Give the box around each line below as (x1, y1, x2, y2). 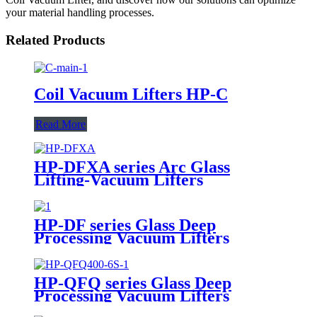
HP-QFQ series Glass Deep (34, 273, 231, 292)
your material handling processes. (6, 6, 154, 19)
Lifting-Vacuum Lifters (34, 170, 203, 189)
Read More (35, 117, 86, 130)
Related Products (6, 33, 105, 48)
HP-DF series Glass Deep (34, 215, 216, 234)
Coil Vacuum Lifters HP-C (34, 84, 228, 103)
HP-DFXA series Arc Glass (34, 157, 230, 176)
